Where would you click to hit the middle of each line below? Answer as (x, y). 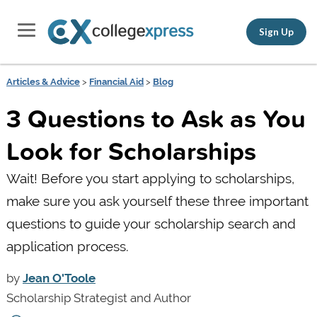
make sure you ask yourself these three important (157, 201)
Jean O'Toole (59, 278)
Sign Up (276, 31)
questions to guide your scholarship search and (151, 223)
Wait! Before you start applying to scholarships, (150, 178)
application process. (67, 246)
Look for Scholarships (131, 150)
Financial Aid (116, 82)
